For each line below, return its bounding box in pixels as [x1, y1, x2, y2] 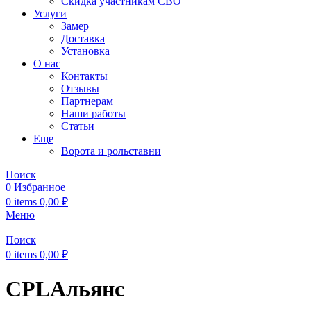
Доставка [61, 33, 105, 44]
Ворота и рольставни [61, 145, 161, 157]
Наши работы [61, 108, 126, 119]
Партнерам [61, 95, 113, 107]
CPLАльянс [6, 276, 124, 302]
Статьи [61, 120, 94, 132]
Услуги [33, 8, 67, 19]
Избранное [14, 181, 65, 193]
